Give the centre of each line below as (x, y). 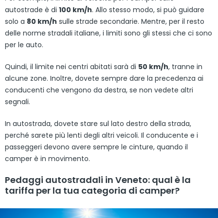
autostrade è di (32, 9)
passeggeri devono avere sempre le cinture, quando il (96, 147)
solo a (16, 21)
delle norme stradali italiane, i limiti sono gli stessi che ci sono (109, 33)
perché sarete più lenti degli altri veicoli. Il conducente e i (101, 135)
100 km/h (75, 9)
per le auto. (24, 45)
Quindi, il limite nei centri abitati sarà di (72, 66)
